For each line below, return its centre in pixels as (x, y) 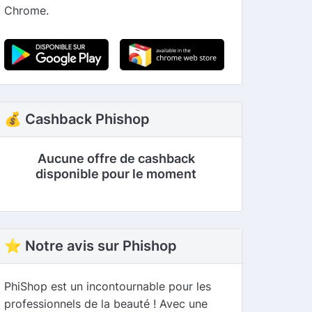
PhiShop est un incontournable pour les (108, 286)
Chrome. (27, 10)
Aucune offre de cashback (116, 158)
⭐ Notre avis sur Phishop (91, 245)
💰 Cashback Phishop (77, 119)
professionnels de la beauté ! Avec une (106, 303)
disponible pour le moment (116, 173)
